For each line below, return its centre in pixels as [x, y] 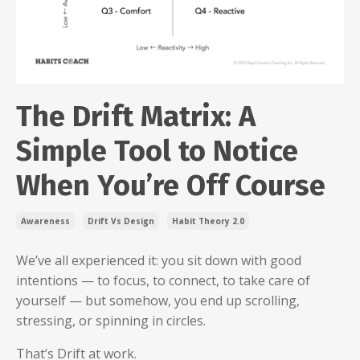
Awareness [45, 221]
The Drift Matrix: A [136, 116]
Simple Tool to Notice [157, 151]
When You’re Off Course [171, 185]
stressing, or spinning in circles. [111, 320]
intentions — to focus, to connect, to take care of [163, 280]
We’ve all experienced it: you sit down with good [159, 260]
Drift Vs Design [121, 221]
